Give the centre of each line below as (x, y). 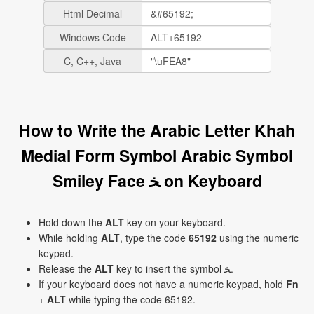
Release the (67, 268)
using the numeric (258, 238)
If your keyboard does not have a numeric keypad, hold (162, 284)
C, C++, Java (93, 61)
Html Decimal (93, 13)
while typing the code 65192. (131, 299)
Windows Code (93, 37)
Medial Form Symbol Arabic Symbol (157, 155)
